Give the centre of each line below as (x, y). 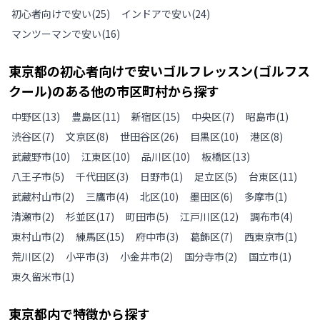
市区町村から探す (168, 91)
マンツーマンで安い (56, 34)
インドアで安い (156, 14)
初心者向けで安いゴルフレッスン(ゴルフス (185, 71)
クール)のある (50, 91)
